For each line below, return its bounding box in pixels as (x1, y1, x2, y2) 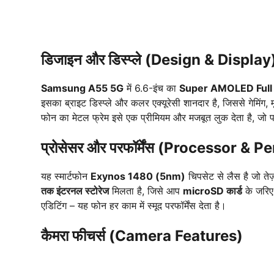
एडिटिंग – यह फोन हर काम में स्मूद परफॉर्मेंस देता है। (41, 199, 226, 212)
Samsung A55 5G (41, 82, 124, 95)
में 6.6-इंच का (124, 82, 179, 95)
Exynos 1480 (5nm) (91, 170, 185, 183)
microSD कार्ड (183, 185, 242, 198)
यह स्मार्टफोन (41, 170, 91, 183)
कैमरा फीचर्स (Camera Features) (41, 227, 243, 245)
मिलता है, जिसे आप (109, 185, 183, 198)
